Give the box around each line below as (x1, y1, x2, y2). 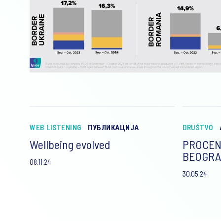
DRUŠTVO (183, 123, 213, 132)
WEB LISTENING (30, 123, 81, 132)
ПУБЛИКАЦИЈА (88, 123, 139, 132)
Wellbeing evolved (30, 137, 110, 151)
